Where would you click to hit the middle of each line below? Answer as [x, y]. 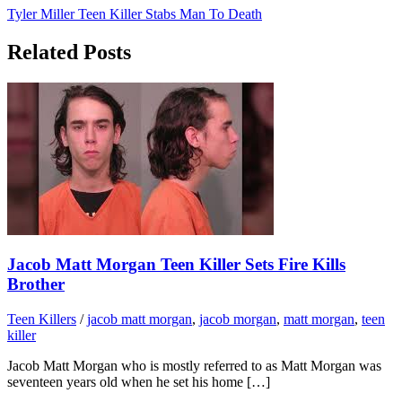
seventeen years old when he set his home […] [139, 382]
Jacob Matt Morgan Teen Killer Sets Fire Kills [176, 265]
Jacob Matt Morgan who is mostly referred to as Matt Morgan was [194, 366]
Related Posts [69, 52]
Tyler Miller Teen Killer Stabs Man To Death [135, 13]
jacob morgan [238, 319]
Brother [36, 284]
